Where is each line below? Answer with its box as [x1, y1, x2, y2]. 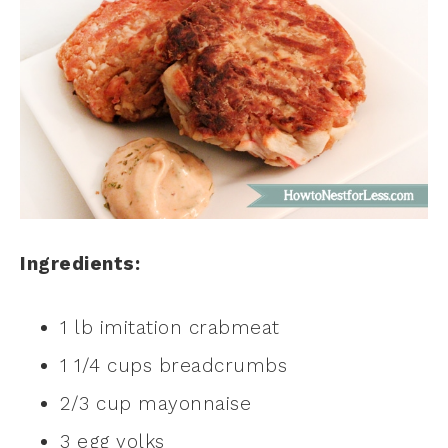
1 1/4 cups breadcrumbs [60, 354, 287, 378]
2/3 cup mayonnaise [60, 392, 251, 416]
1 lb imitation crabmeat [60, 316, 280, 340]
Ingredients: [20, 252, 140, 276]
